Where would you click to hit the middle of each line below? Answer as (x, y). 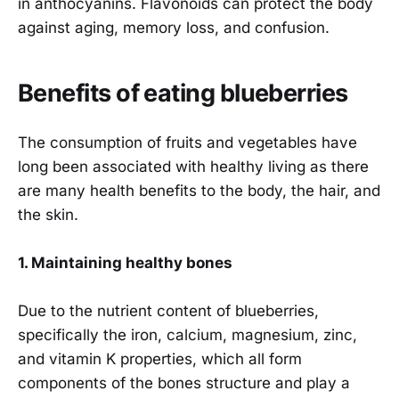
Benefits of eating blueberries (183, 93)
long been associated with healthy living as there (193, 166)
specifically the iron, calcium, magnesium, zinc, (187, 335)
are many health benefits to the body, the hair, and (199, 190)
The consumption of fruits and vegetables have (187, 142)
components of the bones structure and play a (184, 383)
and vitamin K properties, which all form (160, 359)
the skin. (48, 214)
